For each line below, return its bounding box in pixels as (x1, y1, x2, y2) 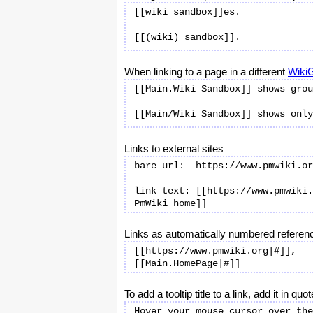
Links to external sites (124, 143, 224, 154)
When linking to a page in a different (124, 66, 288, 78)
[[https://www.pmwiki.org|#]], (134, 245, 296, 256)
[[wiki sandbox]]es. (134, 6, 240, 17)
